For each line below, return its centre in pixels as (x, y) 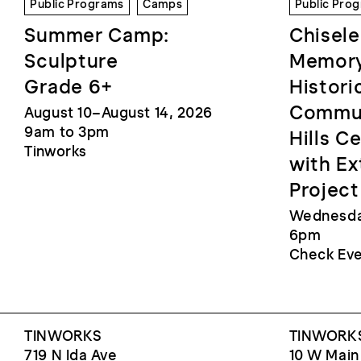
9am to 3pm (67, 132)
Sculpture (71, 60)
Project (324, 189)
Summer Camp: (97, 35)
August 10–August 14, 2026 (118, 112)
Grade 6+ (69, 86)
